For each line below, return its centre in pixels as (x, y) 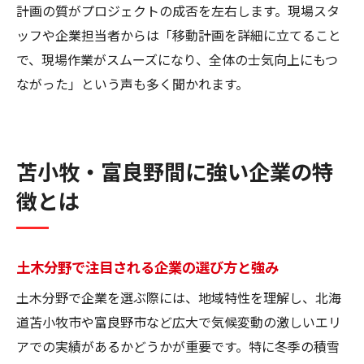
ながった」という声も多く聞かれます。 (132, 83)
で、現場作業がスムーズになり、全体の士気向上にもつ (177, 59)
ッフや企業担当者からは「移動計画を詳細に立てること (179, 35)
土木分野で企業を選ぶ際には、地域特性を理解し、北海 (179, 297)
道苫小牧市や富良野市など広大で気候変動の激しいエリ (179, 321)
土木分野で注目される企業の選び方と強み (147, 266)
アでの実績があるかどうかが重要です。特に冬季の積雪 (178, 346)
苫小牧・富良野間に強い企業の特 (175, 171)
